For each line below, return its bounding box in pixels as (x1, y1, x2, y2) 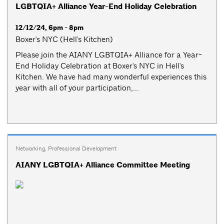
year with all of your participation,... (15, 82, 139, 92)
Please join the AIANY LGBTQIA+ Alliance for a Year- (15, 49, 202, 59)
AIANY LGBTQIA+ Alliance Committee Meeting (15, 159, 190, 170)
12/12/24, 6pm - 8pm (15, 23, 83, 33)
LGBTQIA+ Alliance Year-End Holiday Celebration (15, 1, 196, 12)
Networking (15, 144, 45, 152)
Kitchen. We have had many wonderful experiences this (15, 71, 206, 81)
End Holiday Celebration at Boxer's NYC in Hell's (15, 60, 184, 70)
